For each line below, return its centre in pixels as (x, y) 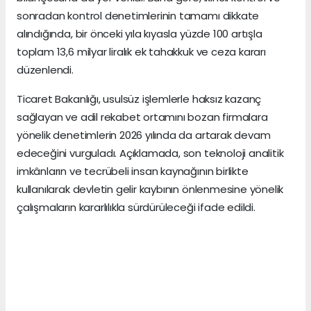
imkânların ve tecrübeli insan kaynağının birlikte (133, 171)
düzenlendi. (45, 69)
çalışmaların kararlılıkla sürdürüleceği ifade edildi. (136, 207)
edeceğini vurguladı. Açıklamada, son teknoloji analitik (150, 153)
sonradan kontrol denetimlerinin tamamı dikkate (138, 15)
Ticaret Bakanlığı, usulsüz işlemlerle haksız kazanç (139, 99)
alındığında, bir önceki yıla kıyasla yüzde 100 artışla (140, 33)
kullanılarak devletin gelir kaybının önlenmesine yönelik (150, 189)
